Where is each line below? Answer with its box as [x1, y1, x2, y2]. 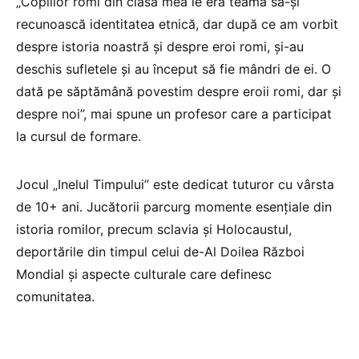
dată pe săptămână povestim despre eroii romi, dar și [16, 83, 341, 100]
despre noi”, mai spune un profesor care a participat [16, 106, 332, 123]
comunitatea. [16, 288, 95, 305]
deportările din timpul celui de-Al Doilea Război [16, 244, 305, 260]
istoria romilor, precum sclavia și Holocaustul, [16, 221, 292, 238]
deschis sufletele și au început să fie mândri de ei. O [16, 61, 331, 78]
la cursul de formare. [16, 128, 149, 145]
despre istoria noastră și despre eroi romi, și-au [16, 38, 304, 55]
